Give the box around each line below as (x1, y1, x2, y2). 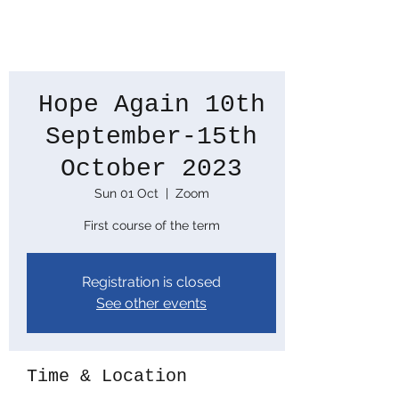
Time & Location (27, 366, 187, 387)
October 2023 (61, 155, 242, 183)
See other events (96, 295, 207, 312)
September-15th (45, 123, 257, 151)
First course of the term (83, 218, 220, 232)
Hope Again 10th (37, 91, 265, 118)
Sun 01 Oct (94, 186, 159, 200)
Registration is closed (82, 273, 221, 290)
